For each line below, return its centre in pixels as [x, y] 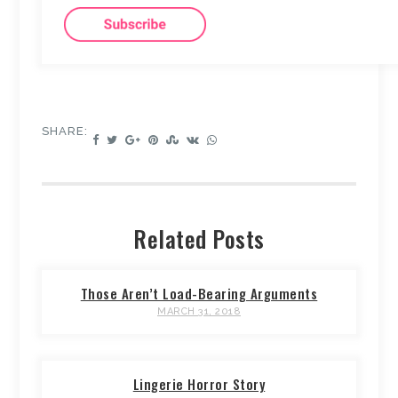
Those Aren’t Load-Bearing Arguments [199, 294]
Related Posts [199, 239]
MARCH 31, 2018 [199, 312]
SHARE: [65, 131]
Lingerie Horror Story [199, 384]
